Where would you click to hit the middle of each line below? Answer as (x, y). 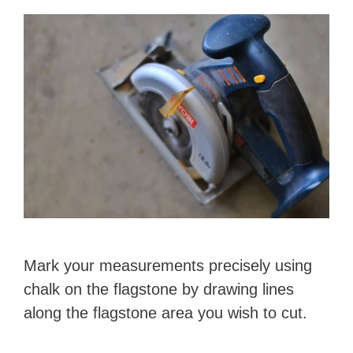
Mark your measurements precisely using (168, 266)
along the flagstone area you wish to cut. (165, 313)
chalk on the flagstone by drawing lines (159, 289)
